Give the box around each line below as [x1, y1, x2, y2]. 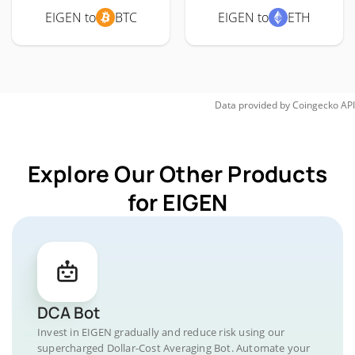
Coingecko [292, 98, 338, 112]
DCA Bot [37, 302, 100, 323]
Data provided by [215, 98, 290, 112]
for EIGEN [127, 187, 228, 217]
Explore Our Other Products [27, 158, 328, 189]
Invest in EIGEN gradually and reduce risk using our [37, 325, 285, 339]
